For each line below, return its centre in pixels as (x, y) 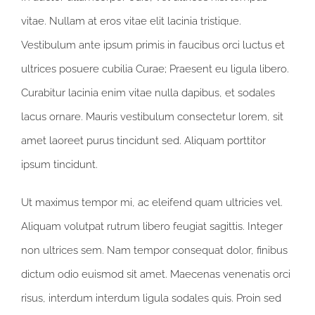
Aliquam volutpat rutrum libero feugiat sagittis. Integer (152, 227)
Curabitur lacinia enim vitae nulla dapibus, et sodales (148, 93)
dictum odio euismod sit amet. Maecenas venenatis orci (156, 275)
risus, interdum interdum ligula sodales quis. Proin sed (151, 298)
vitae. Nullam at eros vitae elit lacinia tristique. (131, 21)
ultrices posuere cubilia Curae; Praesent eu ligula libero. (155, 69)
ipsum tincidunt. (59, 165)
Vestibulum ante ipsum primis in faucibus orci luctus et (153, 45)
